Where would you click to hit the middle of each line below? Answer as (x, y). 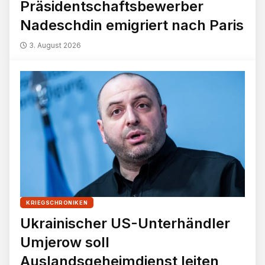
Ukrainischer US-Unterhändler (125, 224)
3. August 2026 (54, 45)
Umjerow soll (65, 243)
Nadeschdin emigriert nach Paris (132, 25)
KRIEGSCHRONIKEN (57, 203)
